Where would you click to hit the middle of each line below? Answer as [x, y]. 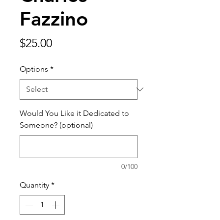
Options [34, 69]
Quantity [34, 185]
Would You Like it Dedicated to [74, 113]
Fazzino [54, 19]
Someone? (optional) [56, 125]
